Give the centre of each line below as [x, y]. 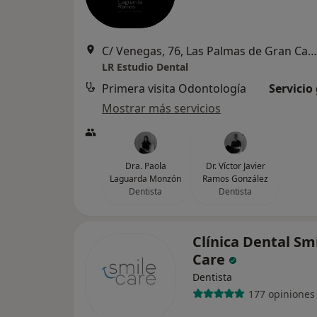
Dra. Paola [145, 166]
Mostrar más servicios [161, 108]
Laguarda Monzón [145, 179]
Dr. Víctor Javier [235, 166]
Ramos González [235, 179]
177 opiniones [281, 294]
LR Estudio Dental [145, 67]
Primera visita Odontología [174, 88]
